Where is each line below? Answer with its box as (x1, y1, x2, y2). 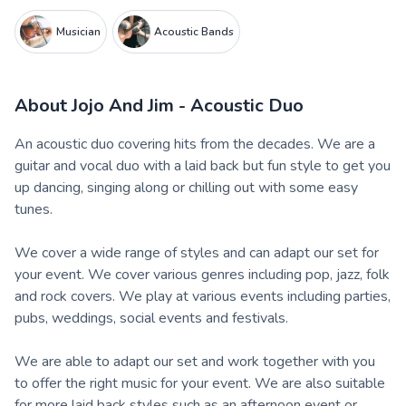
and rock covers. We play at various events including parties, (14, 285, 391, 306)
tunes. (14, 198, 53, 219)
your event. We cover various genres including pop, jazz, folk (14, 264, 390, 285)
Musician (55, 24, 101, 39)
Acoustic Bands (153, 24, 234, 39)
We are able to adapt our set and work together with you (14, 351, 375, 372)
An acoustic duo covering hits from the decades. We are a (14, 133, 375, 154)
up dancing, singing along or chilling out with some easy (14, 177, 358, 198)
